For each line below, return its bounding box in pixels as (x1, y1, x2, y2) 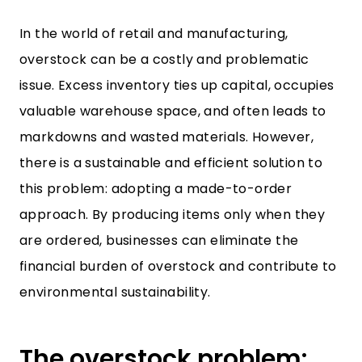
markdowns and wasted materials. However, (19, 128, 314, 146)
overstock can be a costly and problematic (19, 50, 309, 69)
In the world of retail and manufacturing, (19, 24, 288, 43)
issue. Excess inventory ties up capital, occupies (19, 76, 335, 95)
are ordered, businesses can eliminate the (19, 231, 299, 250)
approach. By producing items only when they (19, 205, 326, 224)
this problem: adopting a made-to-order (19, 179, 293, 198)
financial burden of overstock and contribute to (19, 257, 337, 276)
